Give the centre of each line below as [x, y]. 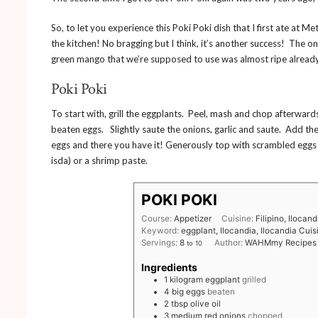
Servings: [161, 243]
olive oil [206, 303]
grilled [254, 279]
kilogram [187, 279]
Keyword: [161, 231]
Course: [158, 219]
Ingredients [170, 267]
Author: [230, 243]
